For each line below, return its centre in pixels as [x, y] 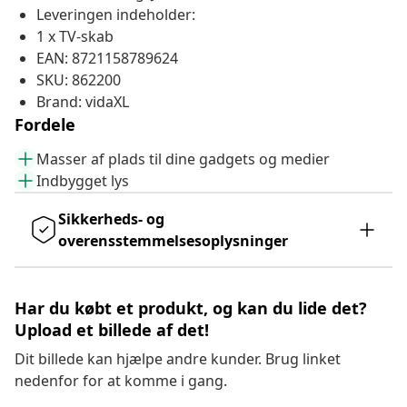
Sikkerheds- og [111, 219]
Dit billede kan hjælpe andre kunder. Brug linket [178, 359]
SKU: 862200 [79, 80]
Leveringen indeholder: [116, 15]
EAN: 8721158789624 [107, 59]
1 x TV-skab [75, 37]
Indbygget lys [83, 181]
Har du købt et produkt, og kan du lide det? [191, 308]
